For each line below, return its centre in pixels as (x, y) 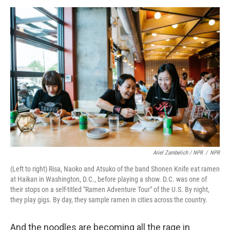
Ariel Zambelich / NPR (178, 153)
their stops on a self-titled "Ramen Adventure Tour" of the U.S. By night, (110, 190)
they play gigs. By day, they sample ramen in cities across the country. (109, 200)
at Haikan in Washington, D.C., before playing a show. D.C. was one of (109, 179)
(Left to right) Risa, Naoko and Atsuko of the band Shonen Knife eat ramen (115, 169)
